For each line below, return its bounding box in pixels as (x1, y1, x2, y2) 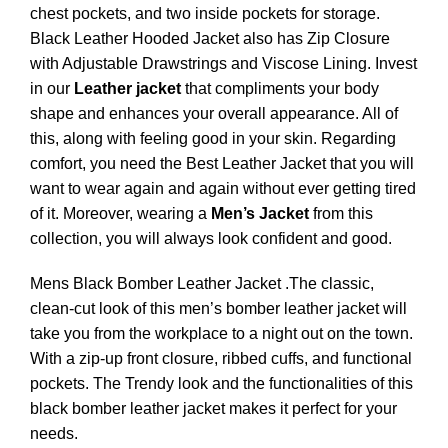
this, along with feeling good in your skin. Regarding (30, 130, 396, 148)
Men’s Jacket (211, 205, 309, 223)
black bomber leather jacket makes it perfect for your (30, 400, 397, 418)
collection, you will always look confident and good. (30, 230, 392, 248)
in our (30, 80, 74, 98)
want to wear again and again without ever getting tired (30, 180, 416, 198)
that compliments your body (181, 80, 379, 98)
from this (309, 205, 373, 223)
